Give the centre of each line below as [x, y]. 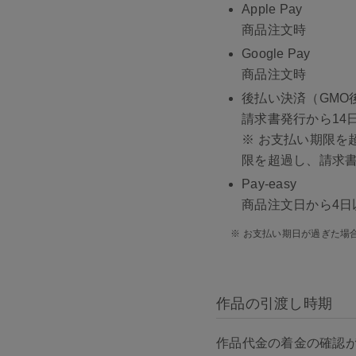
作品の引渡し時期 [274, 303]
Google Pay [276, 53]
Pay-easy [269, 184]
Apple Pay [272, 9]
